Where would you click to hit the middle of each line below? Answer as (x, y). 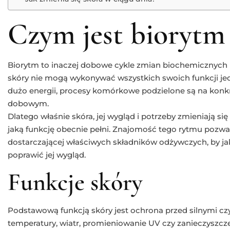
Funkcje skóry (75, 182)
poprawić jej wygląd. (47, 155)
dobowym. (28, 103)
